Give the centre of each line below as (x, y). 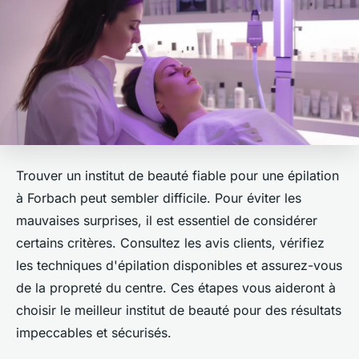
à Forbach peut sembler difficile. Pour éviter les (159, 198)
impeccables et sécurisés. (94, 333)
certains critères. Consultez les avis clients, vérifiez (170, 243)
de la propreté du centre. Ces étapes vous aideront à (176, 288)
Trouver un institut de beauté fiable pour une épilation (177, 176)
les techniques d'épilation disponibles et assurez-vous (179, 266)
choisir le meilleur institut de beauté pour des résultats (179, 311)
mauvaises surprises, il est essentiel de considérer (167, 221)
